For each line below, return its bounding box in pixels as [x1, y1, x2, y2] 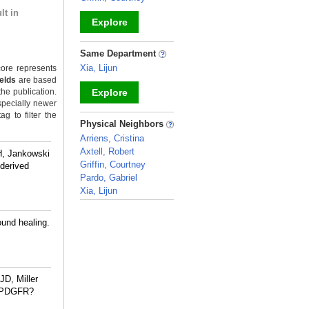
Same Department [80, 48, 159, 59]
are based [16, 75, 57, 85]
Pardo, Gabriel [80, 172, 137, 183]
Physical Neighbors [80, 119, 166, 129]
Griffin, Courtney [80, 159, 146, 170]
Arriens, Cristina [80, 133, 144, 143]
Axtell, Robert [80, 146, 134, 157]
